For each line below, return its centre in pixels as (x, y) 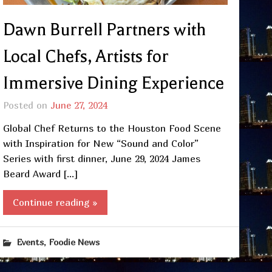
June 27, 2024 (79, 105)
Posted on (26, 105)
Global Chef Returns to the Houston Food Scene (112, 128)
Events (31, 242)
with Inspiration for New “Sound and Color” (100, 143)
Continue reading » (55, 202)
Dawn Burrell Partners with (104, 29)
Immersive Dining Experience (113, 83)
